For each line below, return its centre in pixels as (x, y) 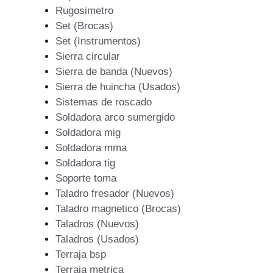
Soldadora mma (91, 147)
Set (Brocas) (84, 26)
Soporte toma (86, 178)
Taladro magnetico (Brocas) (118, 208)
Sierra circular (88, 56)
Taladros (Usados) (97, 239)
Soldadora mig (88, 132)
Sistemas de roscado (104, 102)
